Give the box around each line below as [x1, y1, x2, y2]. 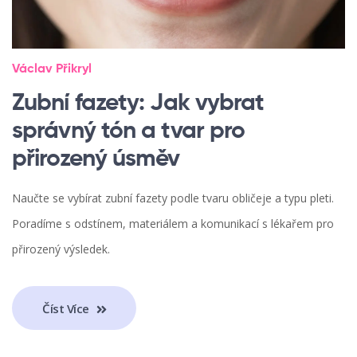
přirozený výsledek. [12, 241, 110, 257]
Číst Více [42, 300, 92, 316]
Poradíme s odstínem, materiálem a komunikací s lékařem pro [12, 216, 334, 232]
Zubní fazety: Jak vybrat [12, 92, 265, 116]
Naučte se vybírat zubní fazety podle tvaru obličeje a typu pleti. [12, 190, 334, 206]
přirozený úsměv [12, 147, 180, 172]
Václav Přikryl [12, 63, 92, 76]
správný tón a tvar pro [12, 120, 245, 144]
